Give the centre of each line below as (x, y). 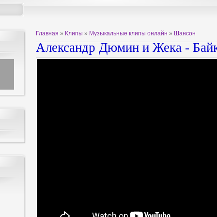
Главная (47, 33)
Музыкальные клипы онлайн (128, 33)
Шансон (185, 33)
